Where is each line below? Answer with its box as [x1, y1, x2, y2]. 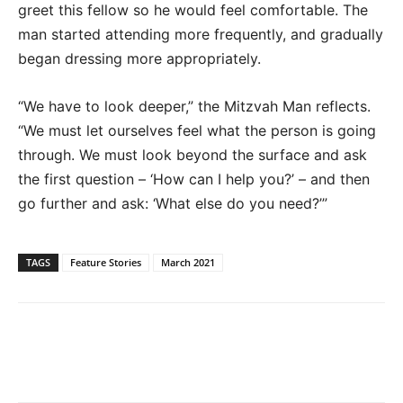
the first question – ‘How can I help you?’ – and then [18, 170, 370, 188]
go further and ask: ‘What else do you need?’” [18, 194, 327, 212]
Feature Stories [70, 255, 141, 269]
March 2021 [161, 255, 215, 269]
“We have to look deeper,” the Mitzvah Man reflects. [18, 97, 371, 115]
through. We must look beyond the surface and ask [18, 146, 367, 164]
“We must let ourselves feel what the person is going [18, 121, 376, 139]
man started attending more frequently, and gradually [18, 25, 383, 43]
